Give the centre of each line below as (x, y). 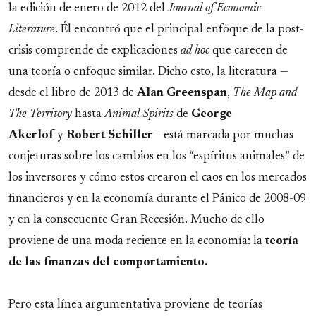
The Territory (40, 115)
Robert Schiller (110, 136)
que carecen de (249, 51)
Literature (32, 30)
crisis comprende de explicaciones (95, 51)
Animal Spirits (139, 115)
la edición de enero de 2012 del (88, 9)
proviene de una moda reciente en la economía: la (137, 242)
